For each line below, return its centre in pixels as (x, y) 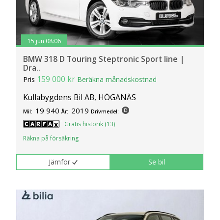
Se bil (157, 162)
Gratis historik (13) (90, 124)
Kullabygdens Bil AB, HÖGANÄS (80, 97)
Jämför (60, 162)
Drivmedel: (105, 112)
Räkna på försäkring (51, 138)
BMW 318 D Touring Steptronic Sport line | (104, 59)
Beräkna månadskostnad (117, 80)
